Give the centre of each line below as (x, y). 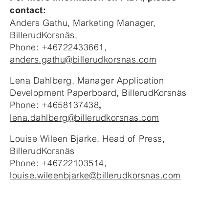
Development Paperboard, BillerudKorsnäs (98, 92)
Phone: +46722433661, (58, 47)
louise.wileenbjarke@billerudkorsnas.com (95, 175)
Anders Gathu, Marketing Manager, (83, 22)
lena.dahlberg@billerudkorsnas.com (85, 117)
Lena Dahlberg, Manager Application (87, 80)
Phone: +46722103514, (58, 163)
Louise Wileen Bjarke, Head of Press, (87, 138)
